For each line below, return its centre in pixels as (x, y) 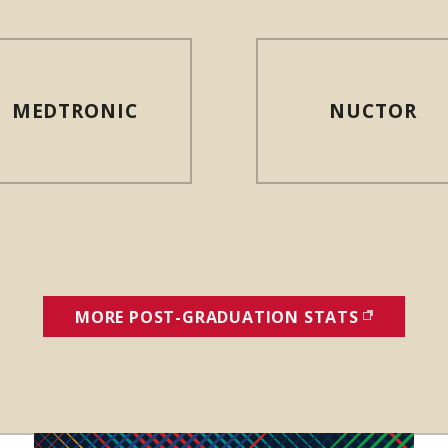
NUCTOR (373, 111)
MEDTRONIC (75, 111)
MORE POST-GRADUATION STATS (217, 316)
